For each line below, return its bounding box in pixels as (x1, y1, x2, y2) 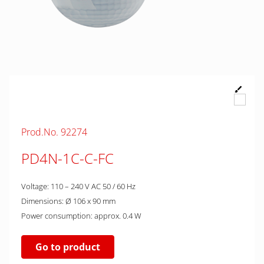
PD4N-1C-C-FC (21, 148, 114, 168)
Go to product (35, 240, 100, 253)
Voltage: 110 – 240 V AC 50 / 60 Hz (21, 181, 136, 192)
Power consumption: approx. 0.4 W (21, 210, 141, 221)
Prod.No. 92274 (21, 126, 87, 138)
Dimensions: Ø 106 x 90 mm (21, 196, 115, 206)
